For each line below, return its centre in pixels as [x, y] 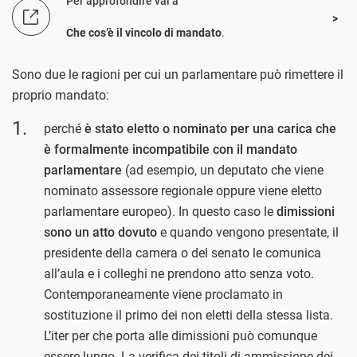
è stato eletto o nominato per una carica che [210, 128]
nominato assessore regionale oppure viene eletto [183, 190]
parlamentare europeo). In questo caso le [160, 211]
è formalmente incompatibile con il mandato [171, 149]
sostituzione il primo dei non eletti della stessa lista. [188, 315]
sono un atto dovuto [100, 232]
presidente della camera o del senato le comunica [182, 253]
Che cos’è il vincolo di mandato [144, 32]
